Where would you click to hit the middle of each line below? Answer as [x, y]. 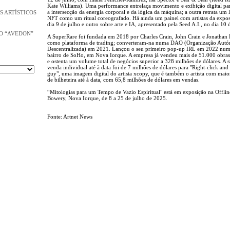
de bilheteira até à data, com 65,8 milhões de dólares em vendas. [123, 79]
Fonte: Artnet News [70, 116]
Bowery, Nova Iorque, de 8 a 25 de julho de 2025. [107, 98]
